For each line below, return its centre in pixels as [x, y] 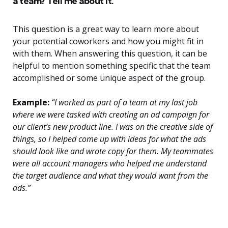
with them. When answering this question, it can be [110, 54]
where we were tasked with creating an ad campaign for [111, 115]
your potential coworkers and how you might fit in [108, 41]
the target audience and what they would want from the [110, 176]
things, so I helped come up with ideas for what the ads [109, 139]
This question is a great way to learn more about [106, 29]
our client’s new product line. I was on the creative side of [113, 127]
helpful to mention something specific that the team [112, 66]
